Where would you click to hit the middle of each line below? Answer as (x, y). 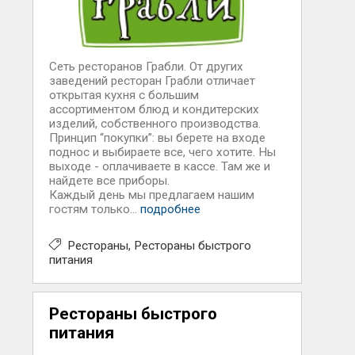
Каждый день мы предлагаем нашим (151, 195)
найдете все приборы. (109, 181)
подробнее (170, 209)
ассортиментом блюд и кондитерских (154, 109)
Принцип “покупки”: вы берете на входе (157, 138)
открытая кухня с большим (124, 95)
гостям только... (94, 209)
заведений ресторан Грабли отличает (152, 81)
